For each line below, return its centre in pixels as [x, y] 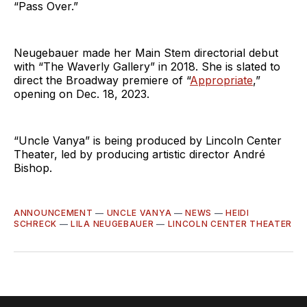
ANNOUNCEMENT [53, 212]
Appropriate [221, 80]
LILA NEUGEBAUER [112, 223]
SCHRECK [35, 223]
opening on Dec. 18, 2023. [82, 94]
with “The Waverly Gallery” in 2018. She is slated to [147, 66]
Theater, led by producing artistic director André [139, 154]
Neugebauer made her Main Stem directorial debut [146, 52]
